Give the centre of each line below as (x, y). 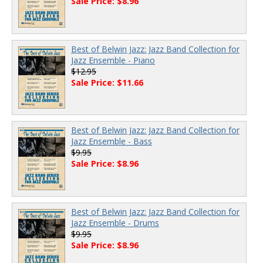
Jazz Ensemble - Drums (115, 222)
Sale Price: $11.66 (107, 82)
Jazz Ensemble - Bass (112, 141)
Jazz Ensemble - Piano (113, 60)
